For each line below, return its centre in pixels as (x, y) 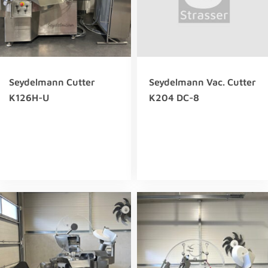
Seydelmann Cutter (52, 82)
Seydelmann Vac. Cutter (202, 82)
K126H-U (29, 97)
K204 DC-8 (174, 97)
